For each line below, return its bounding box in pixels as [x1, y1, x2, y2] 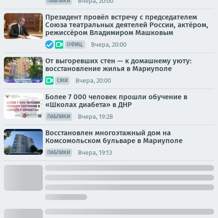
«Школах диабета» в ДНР [45, 100, 132, 109]
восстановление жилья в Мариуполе [45, 64, 172, 73]
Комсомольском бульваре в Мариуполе [45, 136, 182, 145]
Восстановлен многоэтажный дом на [45, 128, 171, 138]
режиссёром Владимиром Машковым [45, 28, 173, 37]
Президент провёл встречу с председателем [45, 13, 197, 22]
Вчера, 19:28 [78, 112, 113, 120]
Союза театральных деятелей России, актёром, [45, 20, 208, 30]
